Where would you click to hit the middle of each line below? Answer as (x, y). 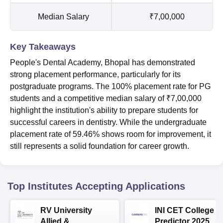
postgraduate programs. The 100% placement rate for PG (110, 86)
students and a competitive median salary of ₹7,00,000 (106, 98)
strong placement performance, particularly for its (95, 74)
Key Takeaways (43, 47)
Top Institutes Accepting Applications (96, 186)
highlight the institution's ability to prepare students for (104, 110)
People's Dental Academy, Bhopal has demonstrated (103, 62)
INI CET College (184, 210)
